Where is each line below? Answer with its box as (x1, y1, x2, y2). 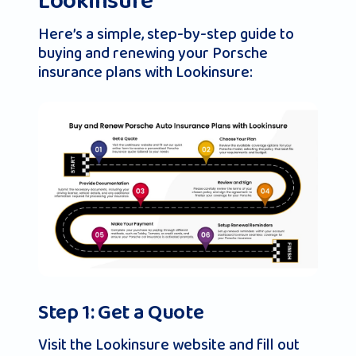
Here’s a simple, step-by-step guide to (38, 21, 294, 48)
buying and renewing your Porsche (38, 41, 268, 67)
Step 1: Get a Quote (38, 296, 204, 331)
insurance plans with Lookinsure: (38, 60, 253, 86)
